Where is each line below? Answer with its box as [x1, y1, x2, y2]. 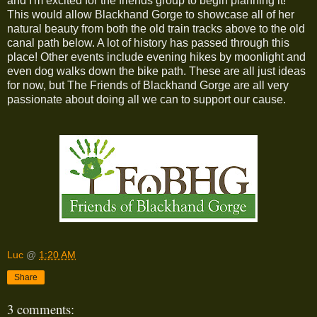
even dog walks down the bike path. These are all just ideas [7, 65, 306, 78]
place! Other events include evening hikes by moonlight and [7, 51, 306, 64]
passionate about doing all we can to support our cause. [7, 93, 286, 106]
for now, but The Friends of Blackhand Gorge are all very [7, 79, 289, 92]
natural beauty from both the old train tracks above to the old [7, 23, 305, 35]
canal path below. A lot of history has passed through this [7, 37, 289, 50]
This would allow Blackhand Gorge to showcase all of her [7, 8, 294, 21]
